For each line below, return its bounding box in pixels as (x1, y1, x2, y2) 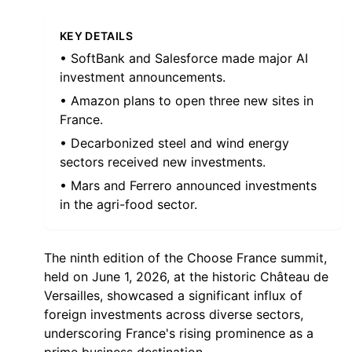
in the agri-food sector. (60, 196, 197, 212)
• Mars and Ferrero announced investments (60, 178, 317, 193)
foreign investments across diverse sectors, (44, 306, 303, 322)
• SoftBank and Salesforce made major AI (60, 50, 308, 66)
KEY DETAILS (60, 29, 133, 42)
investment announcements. (60, 69, 225, 85)
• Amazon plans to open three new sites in (60, 93, 313, 108)
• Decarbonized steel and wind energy (60, 135, 289, 151)
